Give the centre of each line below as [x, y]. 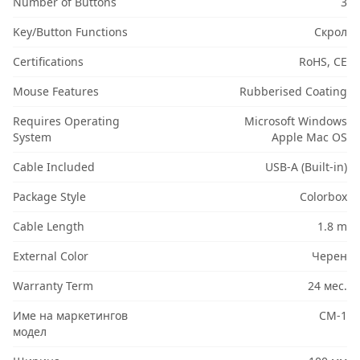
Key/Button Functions [70, 32]
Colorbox [323, 196]
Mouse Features [56, 91]
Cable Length [49, 226]
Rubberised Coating [293, 91]
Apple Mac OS [309, 137]
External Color [51, 256]
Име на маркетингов [70, 315]
